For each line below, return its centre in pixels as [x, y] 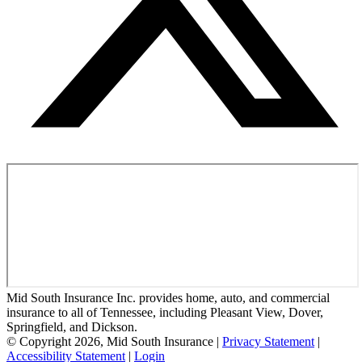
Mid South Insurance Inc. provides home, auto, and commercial [168, 297]
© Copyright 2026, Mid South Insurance [110, 341]
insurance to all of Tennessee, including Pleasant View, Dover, [165, 312]
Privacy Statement [268, 341]
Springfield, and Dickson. [72, 326]
